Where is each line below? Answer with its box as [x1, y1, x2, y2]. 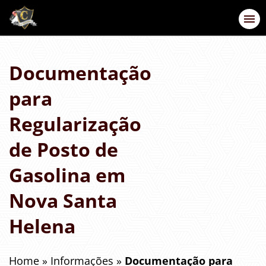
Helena [9, 213, 75, 239]
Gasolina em [9, 162, 125, 188]
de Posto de [9, 137, 118, 163]
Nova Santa [9, 188, 117, 214]
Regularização [9, 111, 141, 137]
